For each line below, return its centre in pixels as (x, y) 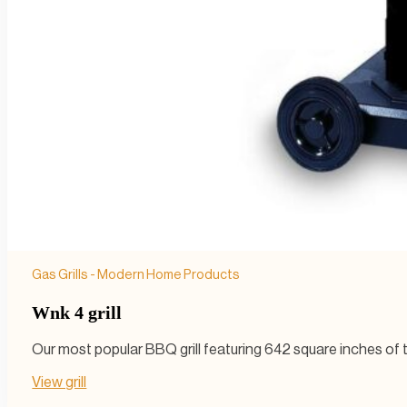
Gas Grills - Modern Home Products (136, 275)
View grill (60, 382)
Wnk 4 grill (77, 313)
